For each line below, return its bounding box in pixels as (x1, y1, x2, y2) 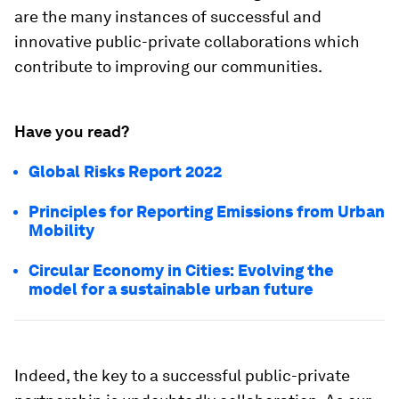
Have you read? (14, 122, 129, 141)
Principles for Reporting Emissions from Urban (28, 202, 385, 221)
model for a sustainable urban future (28, 280, 313, 298)
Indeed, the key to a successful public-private (14, 366, 350, 385)
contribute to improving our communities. (14, 57, 322, 76)
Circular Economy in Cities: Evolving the (28, 261, 334, 280)
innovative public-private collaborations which (14, 32, 360, 51)
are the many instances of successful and (14, 7, 322, 26)
